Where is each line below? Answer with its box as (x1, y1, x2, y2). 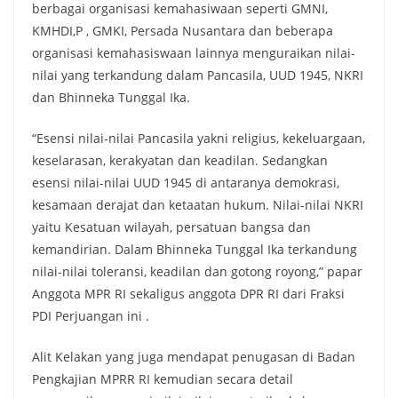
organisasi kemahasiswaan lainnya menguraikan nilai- (32, 44, 355, 62)
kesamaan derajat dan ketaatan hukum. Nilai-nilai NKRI (32, 196, 363, 214)
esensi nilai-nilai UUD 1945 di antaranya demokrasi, (32, 174, 339, 192)
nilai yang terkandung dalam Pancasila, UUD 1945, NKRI (32, 67, 363, 84)
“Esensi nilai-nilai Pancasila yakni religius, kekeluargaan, (32, 130, 365, 147)
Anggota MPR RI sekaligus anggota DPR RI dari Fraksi (32, 285, 345, 303)
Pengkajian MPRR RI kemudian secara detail (32, 370, 293, 388)
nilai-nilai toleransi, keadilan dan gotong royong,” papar (32, 263, 362, 281)
